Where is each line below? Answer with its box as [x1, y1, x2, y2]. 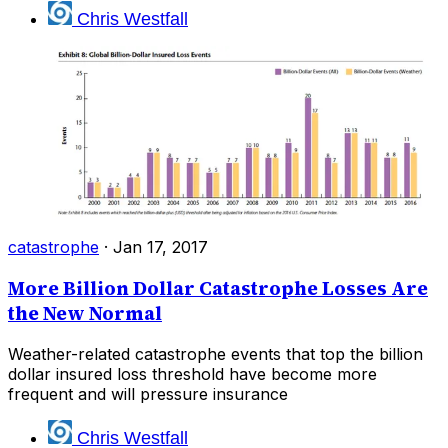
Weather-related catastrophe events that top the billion [8, 344, 423, 365]
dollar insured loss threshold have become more [8, 364, 377, 385]
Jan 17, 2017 [113, 237, 208, 258]
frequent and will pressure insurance [8, 384, 288, 405]
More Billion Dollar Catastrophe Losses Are [8, 275, 428, 301]
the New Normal [8, 300, 162, 326]
